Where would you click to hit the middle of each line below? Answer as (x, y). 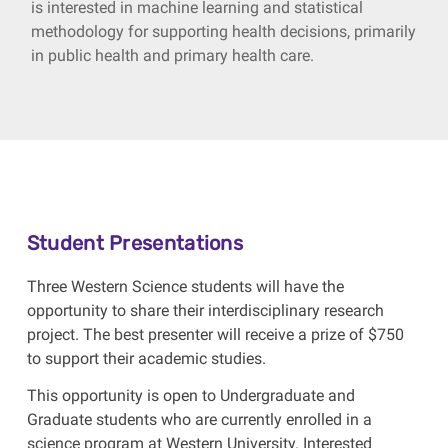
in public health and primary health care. (175, 55)
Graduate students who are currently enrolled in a (199, 419)
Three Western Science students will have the (185, 286)
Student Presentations (135, 242)
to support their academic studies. (146, 358)
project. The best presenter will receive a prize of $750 (215, 334)
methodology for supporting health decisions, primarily (224, 31)
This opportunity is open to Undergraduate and (190, 395)
